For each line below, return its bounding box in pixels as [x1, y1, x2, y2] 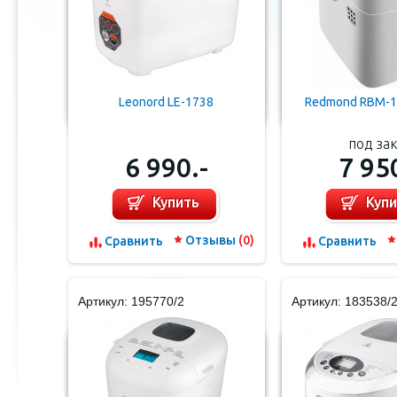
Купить [152, 194, 199, 210]
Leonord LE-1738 [119, 95, 214, 109]
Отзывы [185, 233, 238, 247]
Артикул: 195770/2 [78, 294, 184, 308]
